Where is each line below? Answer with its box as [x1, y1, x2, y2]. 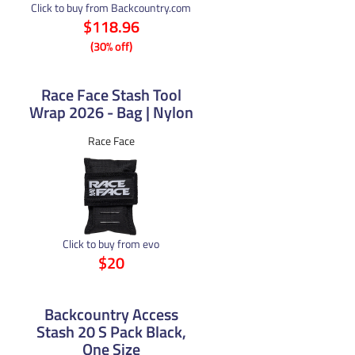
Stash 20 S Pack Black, [36, 319, 186, 344]
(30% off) [90, 36, 132, 55]
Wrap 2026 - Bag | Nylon [29, 99, 193, 124]
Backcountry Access [44, 301, 178, 326]
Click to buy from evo [63, 235, 159, 252]
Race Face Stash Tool [40, 82, 181, 107]
